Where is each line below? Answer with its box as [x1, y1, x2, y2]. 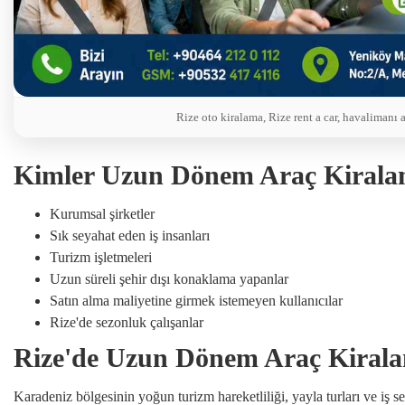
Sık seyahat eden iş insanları [50, 227, 210, 243]
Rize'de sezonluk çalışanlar [50, 314, 203, 330]
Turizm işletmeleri [50, 249, 152, 265]
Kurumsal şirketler [50, 205, 155, 221]
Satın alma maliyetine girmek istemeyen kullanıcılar [50, 292, 343, 308]
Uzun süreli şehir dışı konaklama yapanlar [50, 270, 288, 287]
